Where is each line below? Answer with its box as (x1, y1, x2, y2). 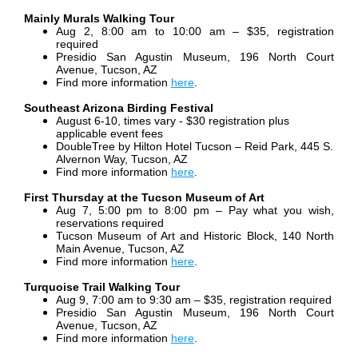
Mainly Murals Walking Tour (24, 12, 174, 26)
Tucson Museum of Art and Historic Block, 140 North (56, 229, 334, 243)
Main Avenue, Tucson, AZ (56, 242, 185, 256)
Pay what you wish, (228, 204, 335, 217)
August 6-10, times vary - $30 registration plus (56, 114, 289, 128)
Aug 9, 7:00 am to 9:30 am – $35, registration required (56, 293, 332, 307)
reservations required (56, 217, 164, 230)
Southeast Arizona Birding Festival (24, 101, 213, 115)
